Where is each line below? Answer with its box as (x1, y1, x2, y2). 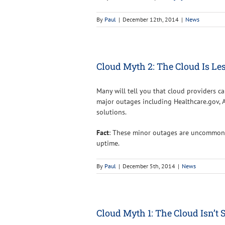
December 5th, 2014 (123, 162, 175, 170)
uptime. (96, 138, 120, 148)
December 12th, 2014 (123, 15, 179, 23)
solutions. (96, 107, 127, 117)
